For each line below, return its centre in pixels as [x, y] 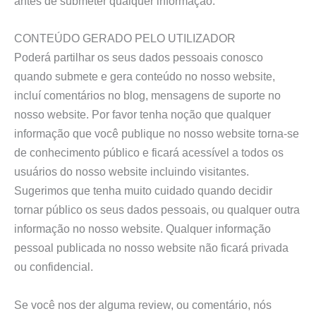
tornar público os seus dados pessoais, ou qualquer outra [157, 210]
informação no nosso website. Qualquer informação [142, 229]
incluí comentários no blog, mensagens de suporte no [147, 96]
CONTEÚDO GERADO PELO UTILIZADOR [125, 38]
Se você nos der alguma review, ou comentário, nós [143, 304]
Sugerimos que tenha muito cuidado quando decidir [143, 191]
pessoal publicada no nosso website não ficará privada [151, 248]
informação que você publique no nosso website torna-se [157, 134]
